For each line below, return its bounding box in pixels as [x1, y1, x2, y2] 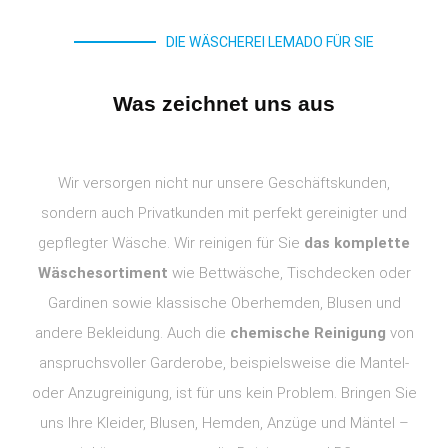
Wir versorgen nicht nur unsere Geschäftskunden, [58, 174, 390, 192]
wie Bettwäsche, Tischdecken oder [167, 264, 411, 282]
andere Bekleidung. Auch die [34, 324, 230, 342]
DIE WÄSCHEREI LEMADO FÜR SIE [166, 34, 374, 50]
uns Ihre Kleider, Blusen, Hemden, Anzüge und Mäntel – [39, 414, 409, 432]
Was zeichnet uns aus [113, 92, 335, 115]
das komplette [304, 234, 410, 252]
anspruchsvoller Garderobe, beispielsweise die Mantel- [39, 354, 409, 372]
